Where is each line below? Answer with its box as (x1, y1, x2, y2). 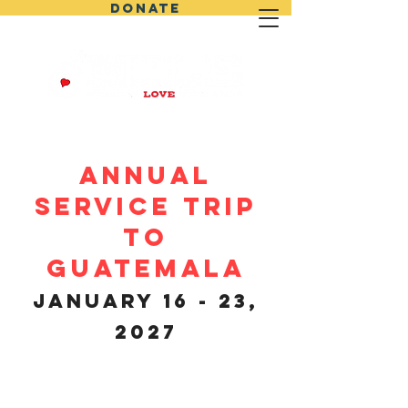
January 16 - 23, (33, 289, 259, 313)
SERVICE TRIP (34, 190, 258, 221)
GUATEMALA (46, 252, 246, 283)
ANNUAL (79, 159, 212, 190)
